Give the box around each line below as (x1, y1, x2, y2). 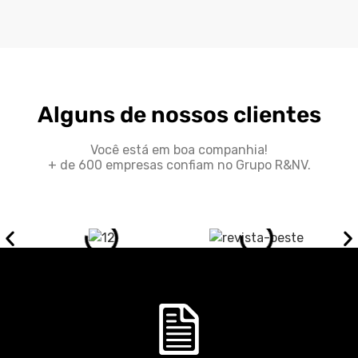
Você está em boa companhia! (90, 141, 268, 157)
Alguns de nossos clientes (37, 101, 321, 128)
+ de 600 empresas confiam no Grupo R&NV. (47, 157, 311, 173)
